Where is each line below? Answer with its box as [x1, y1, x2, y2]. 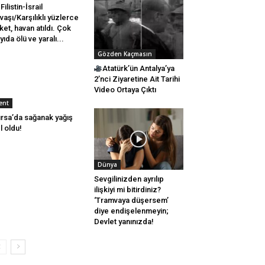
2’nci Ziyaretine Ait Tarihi [93, 75, 180, 84]
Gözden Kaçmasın [97, 50, 152, 59]
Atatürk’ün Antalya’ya [102, 64, 175, 73]
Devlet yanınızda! [93, 217, 154, 227]
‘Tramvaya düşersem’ [93, 196, 169, 205]
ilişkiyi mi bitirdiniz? [93, 185, 161, 195]
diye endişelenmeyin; [93, 206, 169, 216]
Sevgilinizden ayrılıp [93, 174, 164, 184]
